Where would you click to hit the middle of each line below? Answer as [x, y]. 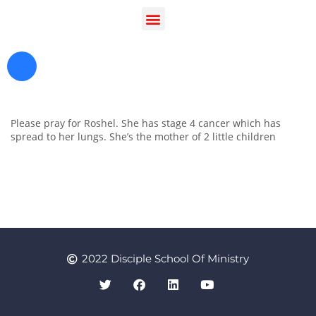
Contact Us [59, 285]
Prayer [49, 250]
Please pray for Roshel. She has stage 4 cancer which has [146, 123]
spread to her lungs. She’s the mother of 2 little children [143, 136]
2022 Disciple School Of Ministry [165, 258]
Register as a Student [83, 215]
